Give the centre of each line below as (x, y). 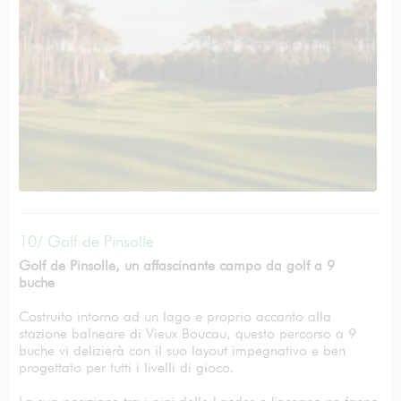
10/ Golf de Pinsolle (86, 241)
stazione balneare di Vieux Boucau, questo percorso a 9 (188, 333)
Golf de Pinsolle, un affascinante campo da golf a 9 (177, 265)
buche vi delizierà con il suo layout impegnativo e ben (182, 350)
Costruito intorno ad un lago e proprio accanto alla (175, 316)
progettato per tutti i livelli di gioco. (131, 367)
